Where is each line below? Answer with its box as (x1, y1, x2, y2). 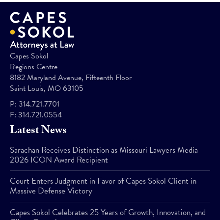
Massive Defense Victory (10, 185, 92, 197)
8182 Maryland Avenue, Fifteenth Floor (10, 72, 132, 83)
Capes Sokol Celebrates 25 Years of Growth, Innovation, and (10, 206, 206, 219)
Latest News (10, 122, 67, 140)
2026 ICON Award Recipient (10, 154, 108, 166)
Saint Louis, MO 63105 (10, 82, 83, 94)
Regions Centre (10, 61, 57, 73)
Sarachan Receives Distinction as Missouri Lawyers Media (10, 144, 198, 156)
